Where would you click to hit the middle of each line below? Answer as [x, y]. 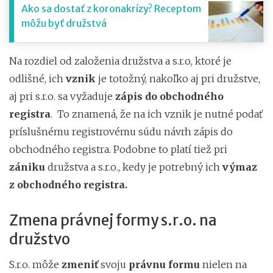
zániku [27, 167]
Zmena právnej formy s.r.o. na [113, 220]
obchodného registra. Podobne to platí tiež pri [118, 149]
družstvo [40, 239]
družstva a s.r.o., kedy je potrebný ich [134, 167]
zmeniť [80, 264]
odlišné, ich [37, 78]
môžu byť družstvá [64, 23]
